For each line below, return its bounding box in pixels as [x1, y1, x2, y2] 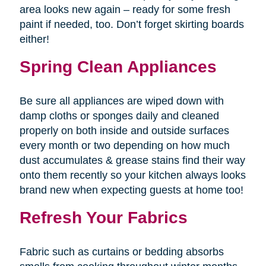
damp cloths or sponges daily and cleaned [19, 110, 219, 122]
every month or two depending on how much [19, 140, 230, 152]
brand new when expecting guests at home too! [19, 184, 243, 197]
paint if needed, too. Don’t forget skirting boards [19, 18, 244, 31]
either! [19, 33, 49, 46]
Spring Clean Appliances [19, 57, 217, 77]
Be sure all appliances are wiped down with [19, 95, 224, 107]
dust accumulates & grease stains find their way [19, 154, 245, 167]
